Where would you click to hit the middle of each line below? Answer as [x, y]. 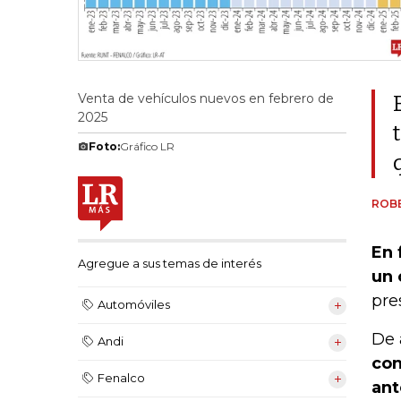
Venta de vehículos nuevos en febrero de [206, 98]
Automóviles [134, 305]
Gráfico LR [147, 146]
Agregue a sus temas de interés [170, 264]
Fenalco [121, 378]
